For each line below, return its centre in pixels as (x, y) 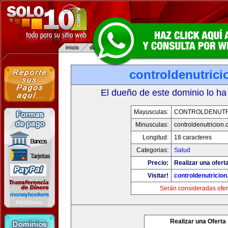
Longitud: (155, 137)
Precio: (158, 163)
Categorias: (152, 150)
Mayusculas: (151, 112)
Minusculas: (152, 125)
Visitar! (158, 176)
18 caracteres (193, 137)
